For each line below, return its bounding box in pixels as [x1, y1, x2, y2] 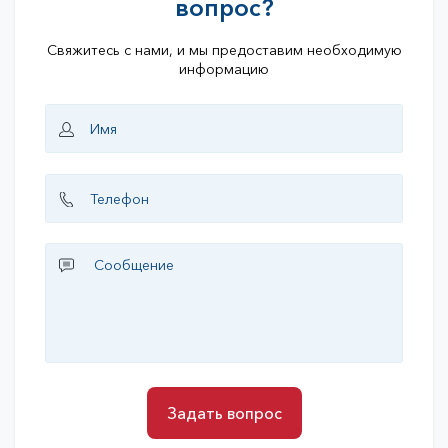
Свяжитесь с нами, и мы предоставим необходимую [46, 41, 402, 60]
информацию [179, 60, 269, 79]
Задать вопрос [166, 403, 282, 424]
